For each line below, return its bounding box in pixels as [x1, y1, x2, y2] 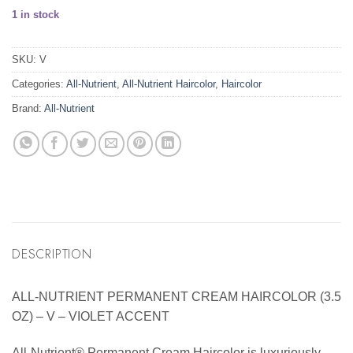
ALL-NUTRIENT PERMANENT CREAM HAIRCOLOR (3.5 [12, 290, 341, 304]
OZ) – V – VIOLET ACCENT [12, 310, 169, 324]
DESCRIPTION [12, 245, 92, 264]
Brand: [12, 102, 44, 115]
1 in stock [12, 8, 59, 20]
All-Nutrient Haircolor [122, 78, 215, 91]
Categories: [12, 78, 66, 91]
